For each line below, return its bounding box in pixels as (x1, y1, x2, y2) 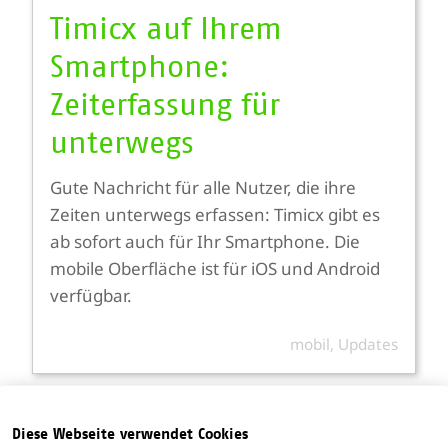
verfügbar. (50, 284, 132, 307)
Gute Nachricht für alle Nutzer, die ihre (50, 176, 356, 199)
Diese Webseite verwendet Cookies (12, 426, 248, 442)
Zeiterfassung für (50, 91, 280, 122)
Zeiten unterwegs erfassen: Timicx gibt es (50, 203, 380, 226)
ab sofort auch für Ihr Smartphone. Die (50, 230, 360, 253)
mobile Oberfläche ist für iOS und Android (50, 257, 380, 280)
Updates (338, 333, 398, 354)
